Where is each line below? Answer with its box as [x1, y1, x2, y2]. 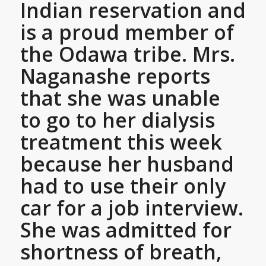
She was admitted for [20, 216, 232, 244]
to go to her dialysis [20, 106, 215, 134]
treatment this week [20, 128, 222, 156]
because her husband [20, 150, 234, 178]
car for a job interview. [20, 194, 243, 222]
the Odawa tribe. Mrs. [20, 40, 235, 68]
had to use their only [20, 172, 226, 200]
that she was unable [20, 84, 220, 112]
